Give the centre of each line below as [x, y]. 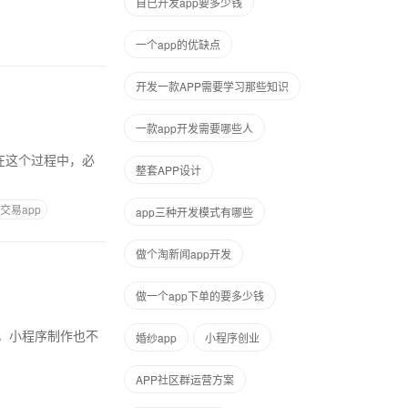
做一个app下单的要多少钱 [200, 296]
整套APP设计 [168, 170]
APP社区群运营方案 [185, 379]
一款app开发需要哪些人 [194, 128]
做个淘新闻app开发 [184, 254]
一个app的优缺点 [178, 44]
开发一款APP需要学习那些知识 [212, 86]
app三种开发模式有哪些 [194, 212]
